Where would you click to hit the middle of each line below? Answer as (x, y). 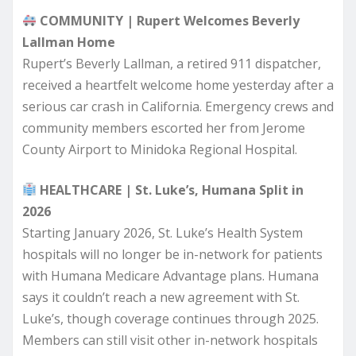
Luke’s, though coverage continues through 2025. (170, 318)
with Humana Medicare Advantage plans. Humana (170, 275)
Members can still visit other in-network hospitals (170, 340)
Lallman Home (69, 42)
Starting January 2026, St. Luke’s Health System (163, 232)
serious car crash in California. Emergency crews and (178, 106)
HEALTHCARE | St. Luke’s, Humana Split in (170, 190)
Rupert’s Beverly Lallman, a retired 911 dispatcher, (172, 63)
